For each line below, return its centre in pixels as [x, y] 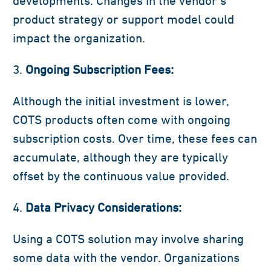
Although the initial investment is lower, [121, 101]
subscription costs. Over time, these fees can [135, 139]
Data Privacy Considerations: [103, 207]
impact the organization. [79, 38]
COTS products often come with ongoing [122, 120]
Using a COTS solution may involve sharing [128, 239]
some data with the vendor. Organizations [126, 258]
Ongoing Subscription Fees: [100, 70]
